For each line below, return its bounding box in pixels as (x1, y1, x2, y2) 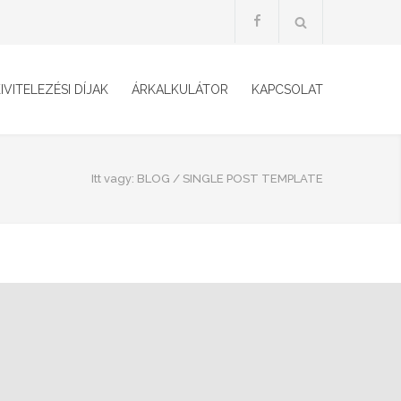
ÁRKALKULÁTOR (132, 82, 228, 97)
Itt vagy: (91, 172, 134, 185)
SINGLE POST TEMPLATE (183, 172, 323, 185)
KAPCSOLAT (252, 82, 323, 97)
